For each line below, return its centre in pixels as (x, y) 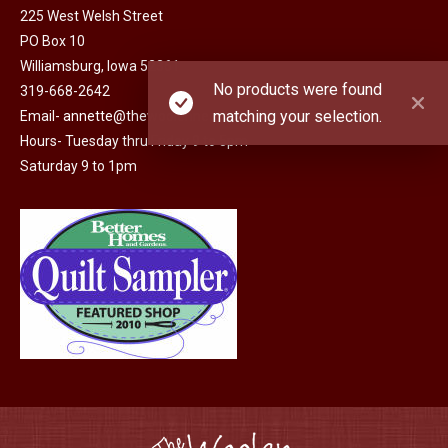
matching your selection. (297, 116)
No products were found (297, 89)
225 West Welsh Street (91, 16)
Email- (41, 116)
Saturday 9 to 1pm (78, 166)
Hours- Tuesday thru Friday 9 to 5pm (134, 141)
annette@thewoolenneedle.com (165, 116)
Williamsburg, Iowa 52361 (100, 66)
